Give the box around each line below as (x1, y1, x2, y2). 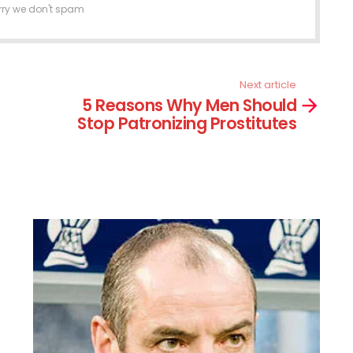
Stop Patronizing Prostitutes (77, 112, 296, 136)
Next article (240, 76, 296, 92)
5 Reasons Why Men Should (82, 94, 296, 117)
